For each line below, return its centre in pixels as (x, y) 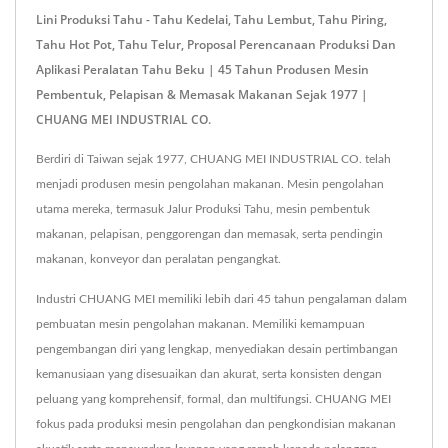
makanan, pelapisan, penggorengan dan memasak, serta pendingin (209, 233)
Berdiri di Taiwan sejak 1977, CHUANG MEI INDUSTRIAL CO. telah (213, 158)
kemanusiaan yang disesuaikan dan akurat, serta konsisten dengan (209, 373)
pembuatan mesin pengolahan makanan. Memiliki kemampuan (200, 323)
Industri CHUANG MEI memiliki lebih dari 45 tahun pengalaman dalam (221, 298)
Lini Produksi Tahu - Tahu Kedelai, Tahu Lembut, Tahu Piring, (211, 19)
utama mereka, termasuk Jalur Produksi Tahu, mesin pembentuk (203, 208)
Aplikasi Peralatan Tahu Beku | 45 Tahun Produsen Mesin (202, 69)
